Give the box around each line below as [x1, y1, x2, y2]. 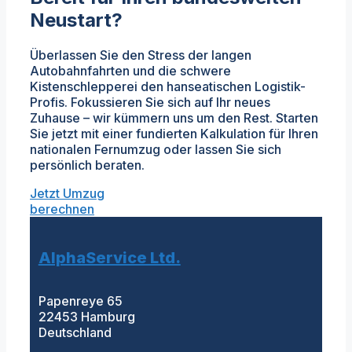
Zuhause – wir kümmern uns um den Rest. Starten [30, 109, 318, 126]
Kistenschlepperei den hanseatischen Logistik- [30, 78, 306, 94]
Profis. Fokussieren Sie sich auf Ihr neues [30, 93, 270, 110]
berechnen [30, 200, 94, 217]
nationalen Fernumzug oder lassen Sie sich [30, 141, 281, 157]
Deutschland [38, 324, 112, 341]
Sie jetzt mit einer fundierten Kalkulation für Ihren [30, 125, 318, 141]
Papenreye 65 [38, 293, 123, 310]
